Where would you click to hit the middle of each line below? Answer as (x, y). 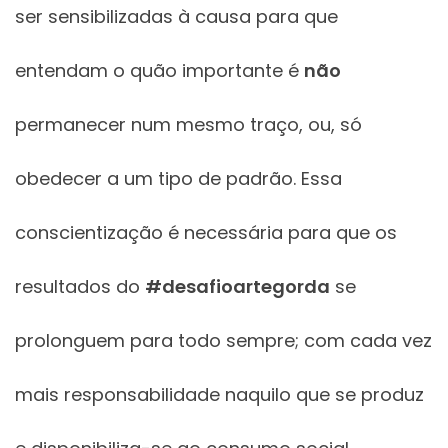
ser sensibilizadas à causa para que (176, 17)
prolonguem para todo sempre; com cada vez (223, 341)
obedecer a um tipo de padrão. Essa (178, 179)
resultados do (80, 287)
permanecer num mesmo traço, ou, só (188, 125)
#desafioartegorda (237, 287)
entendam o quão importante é (159, 71)
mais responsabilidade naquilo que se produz (219, 395)
